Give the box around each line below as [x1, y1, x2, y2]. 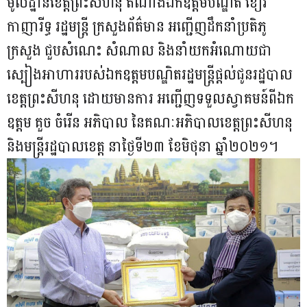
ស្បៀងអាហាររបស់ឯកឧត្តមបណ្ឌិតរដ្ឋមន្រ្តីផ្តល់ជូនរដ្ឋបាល [7, 66, 293, 83]
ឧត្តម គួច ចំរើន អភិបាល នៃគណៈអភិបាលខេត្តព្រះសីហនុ [7, 114, 293, 131]
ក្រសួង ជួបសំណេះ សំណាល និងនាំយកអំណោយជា [7, 42, 272, 59]
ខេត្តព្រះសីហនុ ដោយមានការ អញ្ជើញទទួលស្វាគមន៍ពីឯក [7, 90, 294, 107]
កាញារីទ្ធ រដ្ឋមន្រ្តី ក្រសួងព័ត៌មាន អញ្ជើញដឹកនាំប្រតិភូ [7, 18, 267, 35]
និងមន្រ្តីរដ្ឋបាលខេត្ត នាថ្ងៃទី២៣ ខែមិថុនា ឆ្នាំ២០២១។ [7, 138, 278, 155]
